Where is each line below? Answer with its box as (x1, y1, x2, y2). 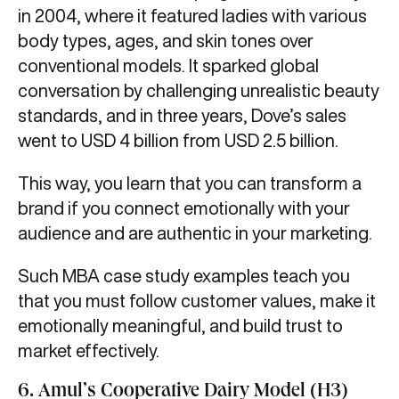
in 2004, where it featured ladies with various (18, 6, 367, 26)
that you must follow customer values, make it (18, 291, 376, 311)
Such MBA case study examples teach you (18, 266, 350, 286)
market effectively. (18, 341, 159, 361)
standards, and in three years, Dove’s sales (18, 106, 346, 126)
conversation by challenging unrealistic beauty (18, 81, 379, 101)
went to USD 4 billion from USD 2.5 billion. (18, 131, 342, 151)
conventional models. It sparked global (18, 56, 319, 76)
